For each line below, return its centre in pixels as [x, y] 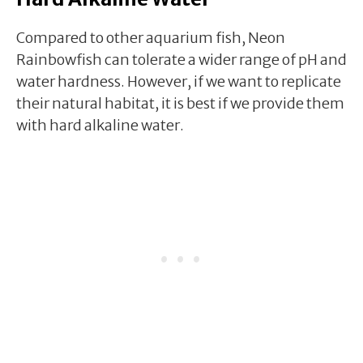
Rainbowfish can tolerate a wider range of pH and [181, 59]
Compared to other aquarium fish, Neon [151, 37]
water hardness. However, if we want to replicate [179, 81]
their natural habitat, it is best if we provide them [180, 103]
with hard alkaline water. [100, 125]
